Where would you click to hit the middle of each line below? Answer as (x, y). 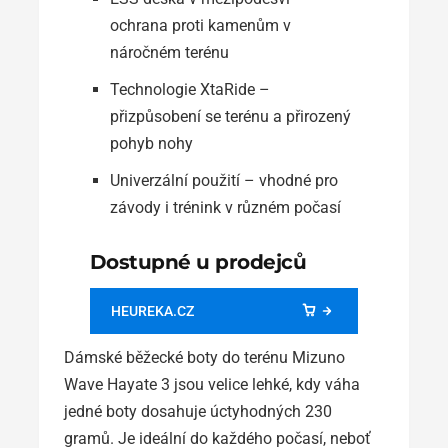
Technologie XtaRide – (189, 89)
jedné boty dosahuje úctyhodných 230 (198, 411)
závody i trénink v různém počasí (225, 207)
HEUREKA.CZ (152, 310)
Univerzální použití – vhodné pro (223, 180)
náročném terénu (169, 52)
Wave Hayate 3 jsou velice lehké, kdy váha (212, 384)
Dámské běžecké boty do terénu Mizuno (204, 357)
